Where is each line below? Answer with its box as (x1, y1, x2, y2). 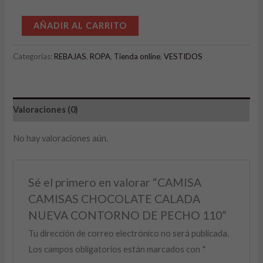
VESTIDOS (164, 51, 203, 61)
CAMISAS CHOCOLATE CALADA (28, 191, 200, 205)
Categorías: (13, 51, 55, 61)
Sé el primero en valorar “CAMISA (28, 175, 201, 189)
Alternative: (139, 19, 184, 29)
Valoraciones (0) (13, 104, 79, 115)
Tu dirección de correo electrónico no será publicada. (28, 228, 229, 238)
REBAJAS (54, 51, 87, 61)
